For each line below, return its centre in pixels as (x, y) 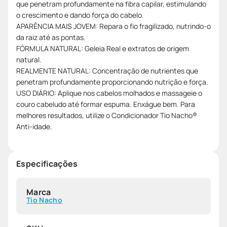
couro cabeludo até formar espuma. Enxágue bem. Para (106, 104)
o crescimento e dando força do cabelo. (80, 15)
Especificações (47, 163)
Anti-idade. (34, 126)
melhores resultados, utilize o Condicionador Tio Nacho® (107, 115)
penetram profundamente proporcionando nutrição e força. (112, 82)
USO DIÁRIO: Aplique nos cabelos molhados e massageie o (109, 93)
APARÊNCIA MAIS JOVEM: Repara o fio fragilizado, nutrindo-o (113, 26)
